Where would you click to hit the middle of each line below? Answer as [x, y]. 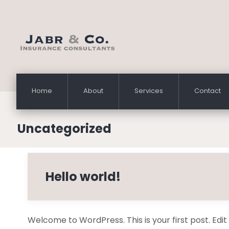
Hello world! [83, 177]
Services [149, 91]
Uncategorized [64, 129]
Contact [208, 91]
